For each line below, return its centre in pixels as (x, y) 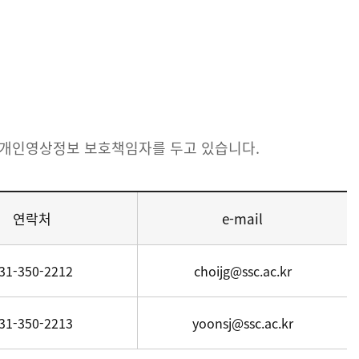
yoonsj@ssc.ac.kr (242, 323)
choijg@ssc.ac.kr (242, 271)
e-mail (242, 218)
